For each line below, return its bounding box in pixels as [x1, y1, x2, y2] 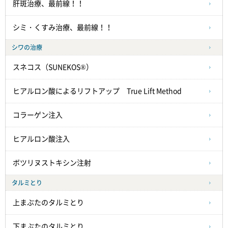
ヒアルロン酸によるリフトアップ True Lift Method [13, 88, 182, 95]
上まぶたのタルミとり [13, 199, 84, 207]
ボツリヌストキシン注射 [13, 159, 91, 167]
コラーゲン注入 [13, 111, 63, 119]
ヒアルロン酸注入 [13, 135, 70, 143]
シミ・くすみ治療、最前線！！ [13, 24, 112, 32]
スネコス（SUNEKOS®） [13, 64, 93, 71]
